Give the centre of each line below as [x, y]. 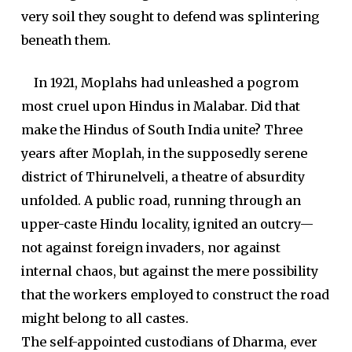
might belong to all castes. [104, 318]
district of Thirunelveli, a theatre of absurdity [163, 177]
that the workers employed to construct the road [175, 295]
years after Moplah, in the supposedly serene [164, 153]
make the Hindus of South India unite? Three [161, 130]
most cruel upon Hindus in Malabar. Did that [160, 106]
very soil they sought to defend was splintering [170, 16]
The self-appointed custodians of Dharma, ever [169, 342]
